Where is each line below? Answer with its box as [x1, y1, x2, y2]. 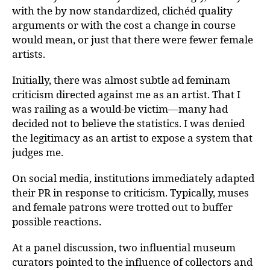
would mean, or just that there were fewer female [12, 33, 253, 46]
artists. [12, 47, 45, 61]
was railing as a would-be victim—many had [12, 102, 228, 116]
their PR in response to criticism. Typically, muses [12, 186, 249, 199]
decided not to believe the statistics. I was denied [12, 116, 245, 130]
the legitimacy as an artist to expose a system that [12, 131, 253, 145]
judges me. [12, 145, 63, 159]
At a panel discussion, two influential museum [12, 240, 236, 254]
